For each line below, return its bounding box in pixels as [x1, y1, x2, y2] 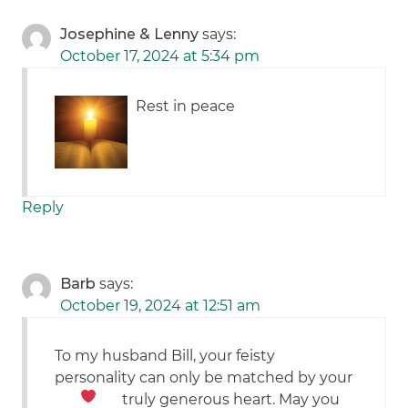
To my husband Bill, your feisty [55, 347, 276, 365]
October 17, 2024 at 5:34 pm [60, 47, 260, 66]
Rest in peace [136, 97, 236, 116]
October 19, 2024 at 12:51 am [60, 297, 261, 315]
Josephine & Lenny [60, 25, 199, 44]
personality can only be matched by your [55, 369, 353, 387]
